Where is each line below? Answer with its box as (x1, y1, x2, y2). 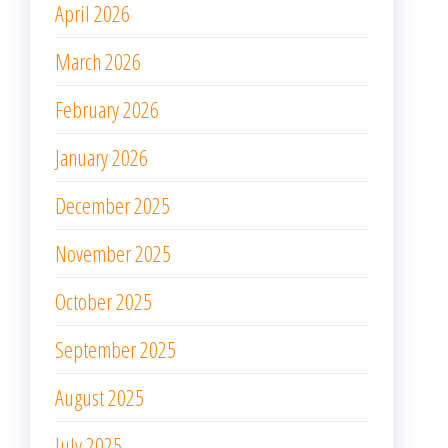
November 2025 (55, 237, 171, 268)
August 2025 (55, 381, 144, 412)
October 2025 (55, 285, 152, 316)
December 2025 (55, 189, 170, 220)
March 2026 (55, 45, 141, 76)
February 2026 (55, 93, 159, 124)
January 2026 (55, 141, 148, 172)
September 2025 (55, 333, 176, 364)
